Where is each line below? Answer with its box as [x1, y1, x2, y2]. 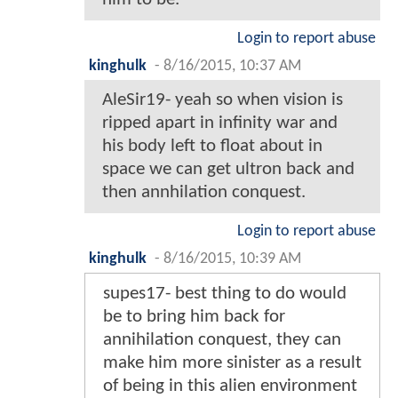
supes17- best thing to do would [103, 283, 346, 303]
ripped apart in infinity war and [102, 113, 338, 132]
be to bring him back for [103, 306, 285, 326]
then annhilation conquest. [102, 182, 306, 202]
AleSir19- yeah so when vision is [102, 90, 343, 109]
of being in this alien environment [103, 376, 357, 395]
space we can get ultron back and [102, 159, 354, 179]
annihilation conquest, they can [103, 330, 341, 349]
